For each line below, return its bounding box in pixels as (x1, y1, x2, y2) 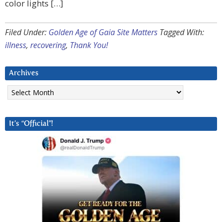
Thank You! (70, 40, 108, 51)
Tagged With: (160, 27, 204, 38)
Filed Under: (5, 27, 49, 38)
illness (5, 40, 26, 51)
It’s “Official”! (9, 120, 53, 127)
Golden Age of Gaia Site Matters (49, 27, 158, 38)
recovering (30, 40, 66, 51)
